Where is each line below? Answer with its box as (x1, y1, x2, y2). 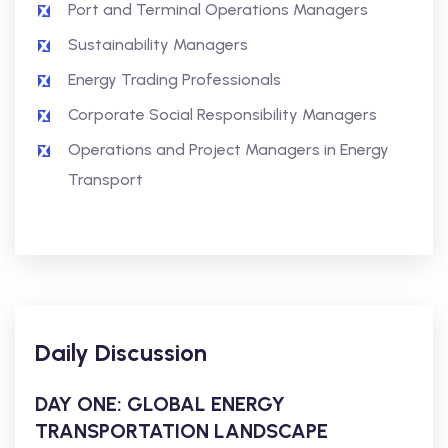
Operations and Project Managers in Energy (68, 140, 389, 159)
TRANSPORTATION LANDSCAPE (35, 419, 328, 443)
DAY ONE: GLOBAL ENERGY (35, 392, 285, 416)
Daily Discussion (35, 338, 207, 367)
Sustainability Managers (68, 35, 248, 54)
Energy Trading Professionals (68, 70, 281, 89)
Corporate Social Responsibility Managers (68, 105, 377, 124)
